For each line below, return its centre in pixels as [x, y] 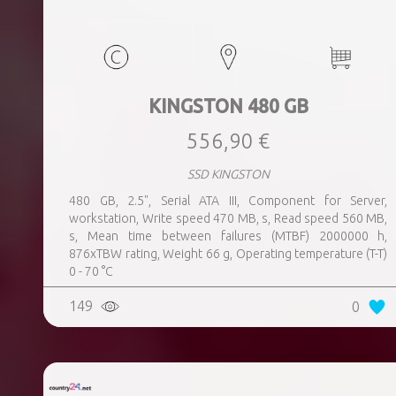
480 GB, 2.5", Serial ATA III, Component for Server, [228, 201]
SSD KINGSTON [228, 174]
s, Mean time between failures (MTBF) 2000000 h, [228, 236]
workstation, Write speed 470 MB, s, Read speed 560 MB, [228, 218]
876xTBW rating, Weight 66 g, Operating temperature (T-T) [228, 254]
